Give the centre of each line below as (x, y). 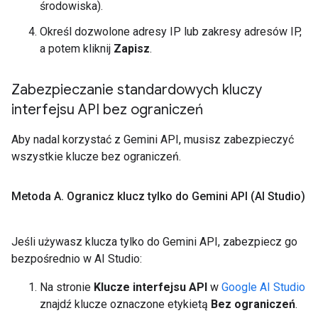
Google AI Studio (263, 287)
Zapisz (132, 49)
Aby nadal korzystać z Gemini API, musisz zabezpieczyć (153, 139)
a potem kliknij (77, 49)
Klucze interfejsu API (150, 287)
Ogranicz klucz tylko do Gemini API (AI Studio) (185, 196)
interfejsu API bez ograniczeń (107, 110)
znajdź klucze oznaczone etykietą (125, 304)
